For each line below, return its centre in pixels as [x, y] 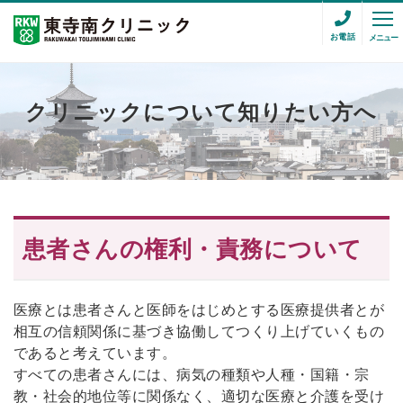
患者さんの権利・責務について [193, 249]
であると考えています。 [95, 353]
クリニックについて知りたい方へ [201, 112]
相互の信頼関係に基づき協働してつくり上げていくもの [199, 331]
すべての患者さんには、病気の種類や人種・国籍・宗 [192, 374]
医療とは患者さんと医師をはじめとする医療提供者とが [199, 309]
